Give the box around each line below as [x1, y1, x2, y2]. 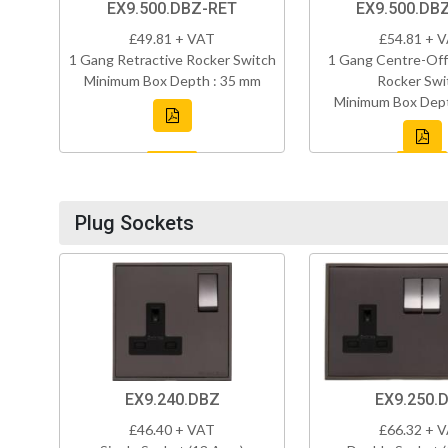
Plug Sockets [75, 211, 194, 236]
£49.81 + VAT [129, 30, 215, 48]
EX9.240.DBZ [124, 390, 220, 410]
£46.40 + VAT [129, 421, 215, 439]
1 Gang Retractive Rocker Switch [68, 51, 276, 69]
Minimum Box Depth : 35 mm [83, 72, 261, 90]
